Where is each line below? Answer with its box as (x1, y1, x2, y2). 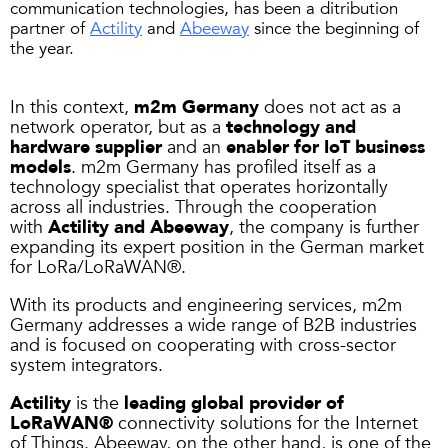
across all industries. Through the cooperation (10, 195, 377, 221)
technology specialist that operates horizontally (10, 175, 388, 201)
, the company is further (229, 215, 419, 241)
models (10, 155, 71, 181)
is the (71, 391, 124, 417)
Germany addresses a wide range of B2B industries (10, 313, 417, 339)
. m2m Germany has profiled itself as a (71, 155, 376, 181)
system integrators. (10, 353, 163, 379)
